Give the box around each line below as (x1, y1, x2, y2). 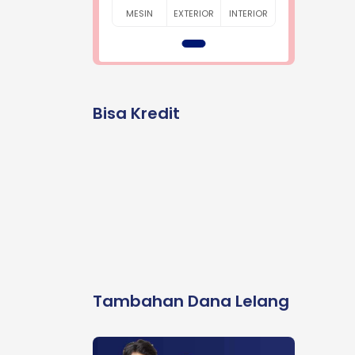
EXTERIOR (174, 7, 214, 20)
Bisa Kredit (93, 102, 180, 124)
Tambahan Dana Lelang (93, 290, 289, 312)
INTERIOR (228, 7, 268, 20)
